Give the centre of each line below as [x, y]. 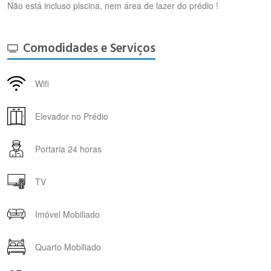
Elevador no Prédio [72, 116]
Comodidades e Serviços [89, 48]
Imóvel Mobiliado [67, 214]
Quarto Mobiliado [68, 247]
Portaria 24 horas [68, 149]
